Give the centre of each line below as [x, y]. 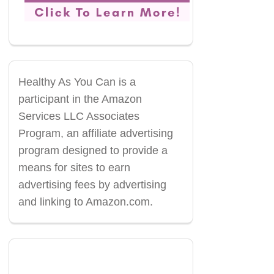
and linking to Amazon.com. [85, 202]
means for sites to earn [74, 168]
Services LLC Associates [79, 117]
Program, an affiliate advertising [95, 134]
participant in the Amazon [80, 99]
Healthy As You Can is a [77, 82]
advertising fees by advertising [92, 185]
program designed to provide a [93, 151]
